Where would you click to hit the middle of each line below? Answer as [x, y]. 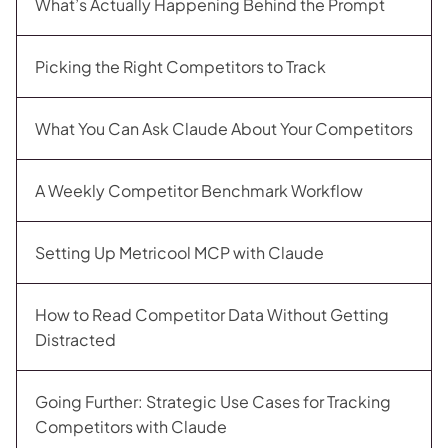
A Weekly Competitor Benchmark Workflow [199, 190]
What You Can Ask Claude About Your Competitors [224, 128]
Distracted [75, 339]
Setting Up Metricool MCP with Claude [179, 252]
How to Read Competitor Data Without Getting [212, 314]
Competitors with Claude [131, 426]
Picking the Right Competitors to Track [180, 66]
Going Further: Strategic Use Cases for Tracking [213, 401]
